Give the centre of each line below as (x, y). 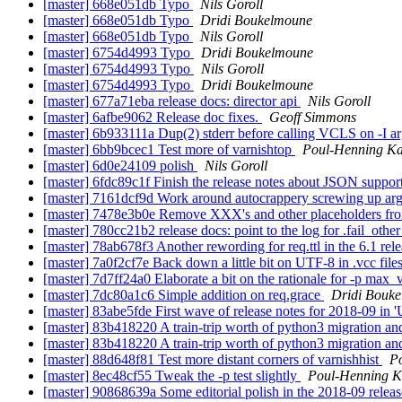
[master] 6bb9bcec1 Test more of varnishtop (169, 150)
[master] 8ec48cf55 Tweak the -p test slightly (172, 376)
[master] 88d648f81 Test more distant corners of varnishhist (213, 360)
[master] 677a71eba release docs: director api (172, 101)
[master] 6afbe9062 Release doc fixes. (153, 118)
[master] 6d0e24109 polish (120, 166)
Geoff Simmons (313, 118)
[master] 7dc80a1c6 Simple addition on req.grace (184, 295)
